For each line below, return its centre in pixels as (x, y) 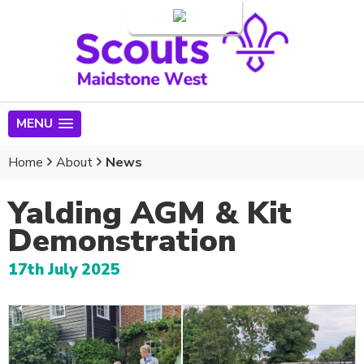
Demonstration (122, 241)
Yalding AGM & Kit (150, 213)
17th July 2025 (64, 270)
